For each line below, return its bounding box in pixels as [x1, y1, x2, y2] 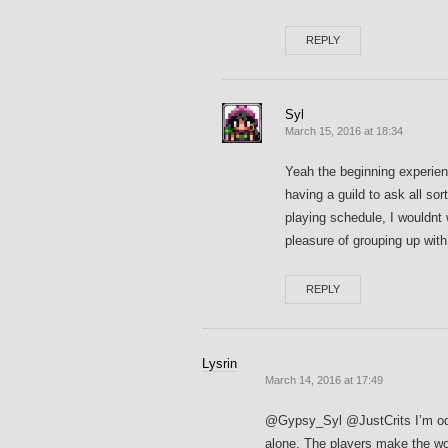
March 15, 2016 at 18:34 [285, 125, 403, 138]
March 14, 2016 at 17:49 [265, 374, 383, 387]
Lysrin [202, 356, 237, 372]
